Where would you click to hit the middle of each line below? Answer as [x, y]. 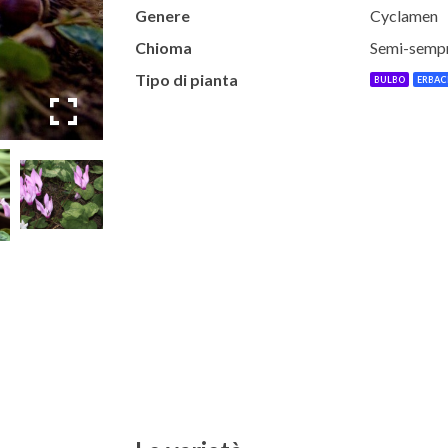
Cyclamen [403, 16]
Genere [162, 16]
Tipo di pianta [186, 80]
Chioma [163, 48]
